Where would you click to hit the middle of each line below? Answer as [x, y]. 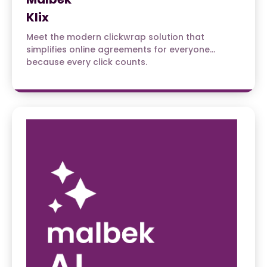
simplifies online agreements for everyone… [121, 49]
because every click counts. [87, 62]
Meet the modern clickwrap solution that [115, 37]
